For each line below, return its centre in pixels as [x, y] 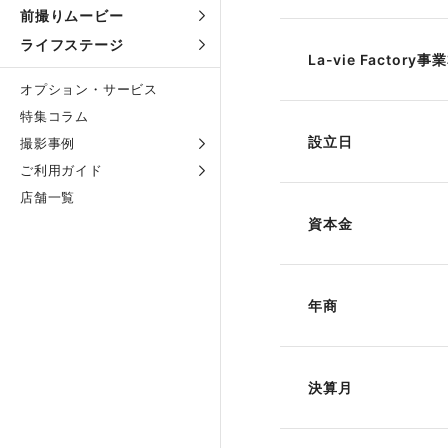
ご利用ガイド [61, 170]
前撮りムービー [72, 15]
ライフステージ [72, 44]
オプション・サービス [89, 89]
